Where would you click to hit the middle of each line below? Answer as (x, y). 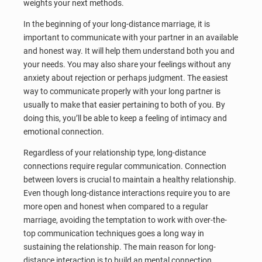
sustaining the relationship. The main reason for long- (120, 247)
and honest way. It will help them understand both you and (129, 51)
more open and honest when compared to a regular (116, 206)
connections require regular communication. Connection (125, 166)
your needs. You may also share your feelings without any (127, 64)
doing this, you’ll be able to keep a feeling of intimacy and (125, 118)
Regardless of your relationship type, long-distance (115, 152)
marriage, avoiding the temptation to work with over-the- (125, 220)
